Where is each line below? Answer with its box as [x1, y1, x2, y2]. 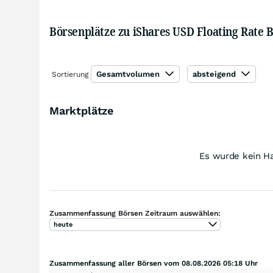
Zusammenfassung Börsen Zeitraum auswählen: [49, 209, 221, 218]
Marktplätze [49, 104, 114, 117]
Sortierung [52, 70, 88, 79]
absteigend [193, 69, 238, 79]
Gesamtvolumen [96, 69, 162, 79]
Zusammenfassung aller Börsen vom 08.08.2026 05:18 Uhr [49, 259, 258, 268]
